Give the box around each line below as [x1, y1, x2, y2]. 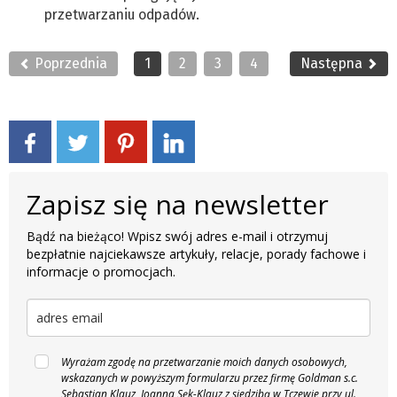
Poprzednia [31, 55, 107, 73]
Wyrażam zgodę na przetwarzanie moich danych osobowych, [61, 354, 347, 370]
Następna [300, 55, 366, 73]
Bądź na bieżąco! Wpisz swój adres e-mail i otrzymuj [27, 228, 328, 245]
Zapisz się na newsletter [27, 186, 329, 223]
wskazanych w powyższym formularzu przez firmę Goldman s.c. [61, 370, 358, 386]
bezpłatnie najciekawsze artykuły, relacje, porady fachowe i [27, 245, 366, 263]
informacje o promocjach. [27, 263, 175, 281]
